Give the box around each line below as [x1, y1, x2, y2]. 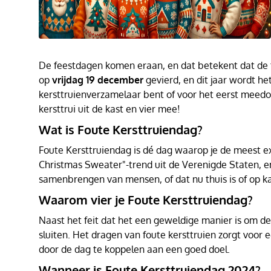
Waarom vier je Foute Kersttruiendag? [39, 192, 253, 207]
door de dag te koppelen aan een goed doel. [39, 243, 230, 255]
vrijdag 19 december [52, 74, 143, 86]
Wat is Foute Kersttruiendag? [39, 122, 203, 137]
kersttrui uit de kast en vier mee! [39, 103, 180, 115]
